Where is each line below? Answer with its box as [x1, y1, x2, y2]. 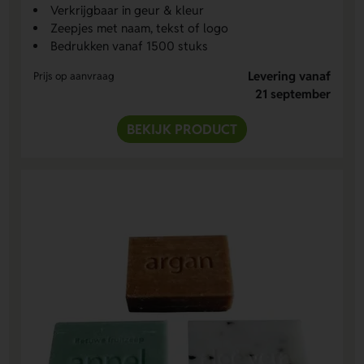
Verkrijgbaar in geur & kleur [50, 2, 205, 19]
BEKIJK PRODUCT [127, 120, 237, 139]
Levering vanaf [247, 68, 331, 84]
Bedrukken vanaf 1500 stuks [50, 38, 209, 54]
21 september [254, 86, 331, 102]
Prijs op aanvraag [33, 69, 115, 84]
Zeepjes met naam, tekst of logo [50, 20, 229, 37]
